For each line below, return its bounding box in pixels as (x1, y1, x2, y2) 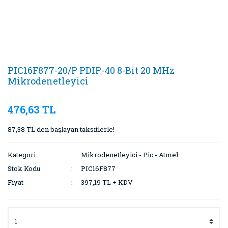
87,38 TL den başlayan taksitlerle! (8, 125, 115, 134)
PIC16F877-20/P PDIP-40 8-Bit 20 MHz (8, 64, 175, 76)
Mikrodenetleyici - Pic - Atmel (81, 150, 179, 159)
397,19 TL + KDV (81, 178, 133, 187)
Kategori (8, 150, 36, 159)
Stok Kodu (8, 164, 40, 173)
